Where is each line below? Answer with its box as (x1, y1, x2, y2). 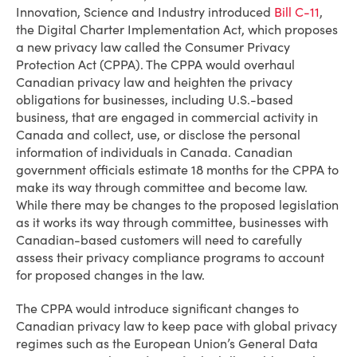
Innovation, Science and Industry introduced (16, 4, 274, 20)
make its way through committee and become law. (16, 179, 308, 195)
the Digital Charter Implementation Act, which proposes (16, 22, 338, 37)
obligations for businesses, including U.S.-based (16, 92, 293, 108)
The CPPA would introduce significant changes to (16, 300, 299, 316)
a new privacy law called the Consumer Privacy (16, 39, 290, 55)
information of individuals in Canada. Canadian (16, 144, 292, 160)
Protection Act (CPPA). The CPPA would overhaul (16, 57, 295, 73)
